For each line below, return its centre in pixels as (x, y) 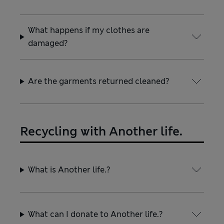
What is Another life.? (69, 170)
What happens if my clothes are (89, 30)
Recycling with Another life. (101, 131)
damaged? (48, 43)
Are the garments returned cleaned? (99, 81)
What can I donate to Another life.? (95, 214)
